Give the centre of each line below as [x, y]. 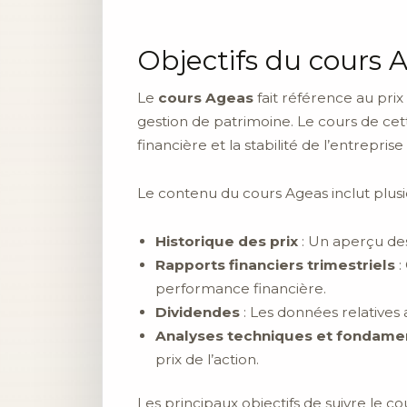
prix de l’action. [207, 359]
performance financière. [241, 288]
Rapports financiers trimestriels [275, 264]
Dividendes [198, 312]
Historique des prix [227, 241]
